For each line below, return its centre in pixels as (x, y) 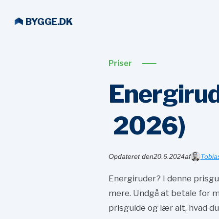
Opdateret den (131, 156)
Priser (120, 63)
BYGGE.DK (49, 22)
